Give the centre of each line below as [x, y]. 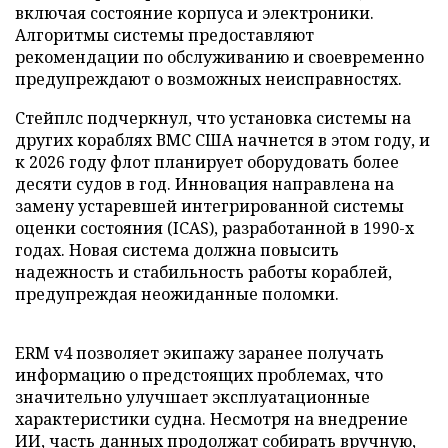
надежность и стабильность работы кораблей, [203, 272]
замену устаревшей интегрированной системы [209, 206]
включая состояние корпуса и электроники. [194, 13]
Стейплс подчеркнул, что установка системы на [213, 118]
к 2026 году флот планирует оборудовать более [207, 162]
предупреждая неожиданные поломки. [177, 294]
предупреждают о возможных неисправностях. [208, 79]
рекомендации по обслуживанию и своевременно [219, 57]
